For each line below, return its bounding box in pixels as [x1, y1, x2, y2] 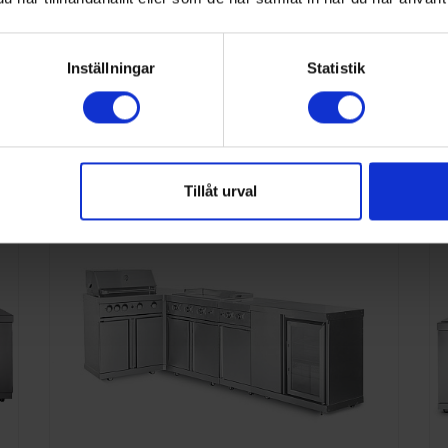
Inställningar [66, 59, 156, 77]
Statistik [307, 59, 365, 77]
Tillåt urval [184, 182, 258, 200]
